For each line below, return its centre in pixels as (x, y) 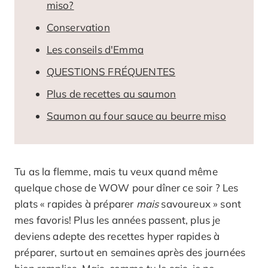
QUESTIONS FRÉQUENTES (111, 71)
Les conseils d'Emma (95, 49)
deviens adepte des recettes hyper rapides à (117, 236)
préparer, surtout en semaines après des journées (130, 252)
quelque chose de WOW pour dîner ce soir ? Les (127, 187)
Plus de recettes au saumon (111, 93)
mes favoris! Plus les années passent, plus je (118, 220)
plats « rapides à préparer (75, 203)
